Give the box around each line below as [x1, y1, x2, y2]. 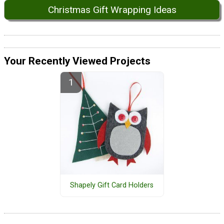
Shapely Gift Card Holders [70, 181, 154, 190]
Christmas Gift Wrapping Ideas [47, 3, 176, 15]
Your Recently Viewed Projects [4, 55, 150, 67]
